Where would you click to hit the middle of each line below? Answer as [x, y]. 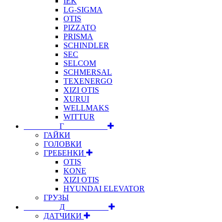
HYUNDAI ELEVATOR [104, 188]
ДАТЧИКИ [64, 216]
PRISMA [78, 36]
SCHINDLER [86, 45]
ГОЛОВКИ [63, 144]
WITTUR [79, 116]
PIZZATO [80, 27]
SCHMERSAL [88, 72]
